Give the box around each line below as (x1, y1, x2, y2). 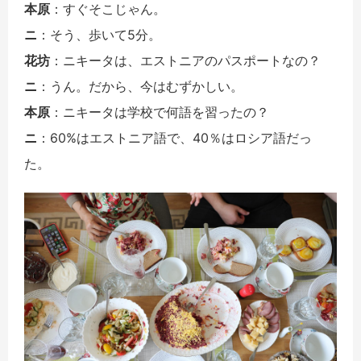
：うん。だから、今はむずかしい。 (37, 78, 243, 95)
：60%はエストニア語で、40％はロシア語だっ (37, 130, 312, 147)
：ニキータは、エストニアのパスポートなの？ (50, 52, 321, 69)
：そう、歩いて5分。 (37, 27, 161, 44)
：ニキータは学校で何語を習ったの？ (50, 104, 269, 121)
